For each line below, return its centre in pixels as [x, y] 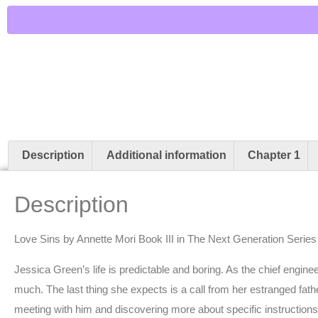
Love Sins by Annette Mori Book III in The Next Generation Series [165, 239]
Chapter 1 [274, 155]
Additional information [166, 155]
